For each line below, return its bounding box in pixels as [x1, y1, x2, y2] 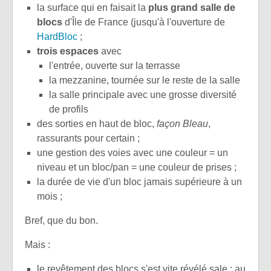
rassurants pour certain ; [37, 133, 140, 144]
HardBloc [37, 31, 77, 42]
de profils [49, 104, 88, 115]
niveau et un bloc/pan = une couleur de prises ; [37, 162, 237, 173]
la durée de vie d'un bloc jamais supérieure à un [37, 177, 242, 188]
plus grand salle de [148, 2, 235, 13]
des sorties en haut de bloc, [37, 119, 157, 129]
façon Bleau [157, 119, 208, 129]
